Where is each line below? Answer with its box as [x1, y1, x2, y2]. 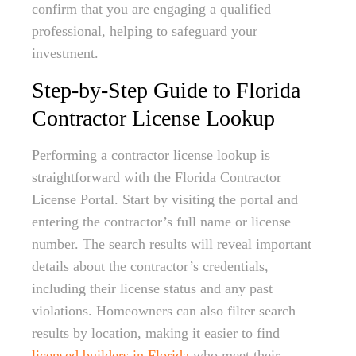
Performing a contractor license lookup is [32, 147, 270, 163]
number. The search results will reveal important [32, 236, 311, 252]
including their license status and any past [32, 281, 273, 296]
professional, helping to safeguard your [32, 23, 257, 39]
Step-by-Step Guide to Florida [32, 78, 300, 103]
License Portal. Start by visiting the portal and [32, 192, 298, 207]
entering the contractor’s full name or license [32, 214, 291, 230]
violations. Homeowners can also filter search [32, 303, 296, 319]
